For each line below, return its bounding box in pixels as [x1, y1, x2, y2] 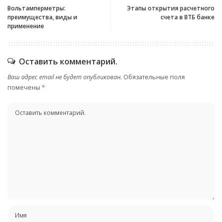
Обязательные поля [123, 73, 185, 82]
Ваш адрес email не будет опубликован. [7, 73, 122, 82]
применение [7, 22, 44, 31]
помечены [7, 83, 42, 92]
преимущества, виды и [7, 13, 77, 22]
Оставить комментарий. [19, 56, 117, 67]
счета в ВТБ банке [161, 13, 215, 22]
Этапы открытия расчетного [127, 4, 215, 13]
